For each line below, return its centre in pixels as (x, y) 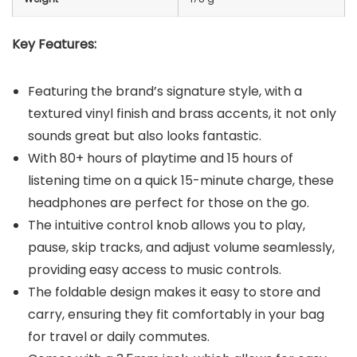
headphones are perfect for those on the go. (169, 202)
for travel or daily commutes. (119, 336)
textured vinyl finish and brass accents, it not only (182, 113)
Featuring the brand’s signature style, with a (165, 91)
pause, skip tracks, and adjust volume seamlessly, (181, 247)
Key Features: (54, 44)
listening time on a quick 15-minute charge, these (181, 180)
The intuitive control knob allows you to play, (167, 225)
